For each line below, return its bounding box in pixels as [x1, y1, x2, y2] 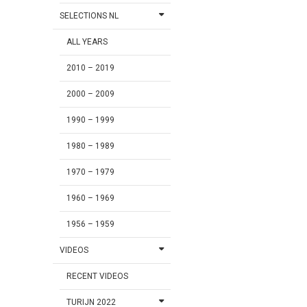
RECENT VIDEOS [66, 271, 129, 282]
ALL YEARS [66, 37, 108, 47]
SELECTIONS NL [60, 11, 119, 21]
